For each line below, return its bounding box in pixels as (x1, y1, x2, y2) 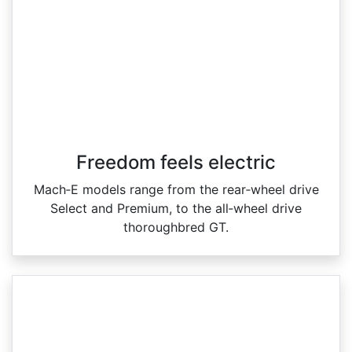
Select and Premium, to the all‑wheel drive (50, 200, 302, 216)
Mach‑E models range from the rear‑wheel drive (33, 181, 319, 197)
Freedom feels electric (76, 150, 276, 174)
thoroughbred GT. (123, 218, 229, 235)
